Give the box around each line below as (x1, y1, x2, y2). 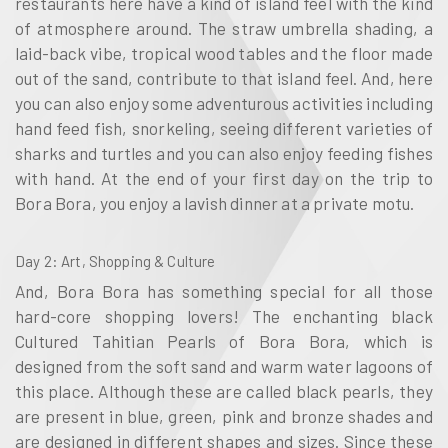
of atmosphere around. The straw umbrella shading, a (15, 17, 433, 38)
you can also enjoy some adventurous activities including (15, 92, 433, 113)
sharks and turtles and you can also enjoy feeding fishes (15, 142, 433, 163)
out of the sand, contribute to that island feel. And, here (15, 67, 433, 88)
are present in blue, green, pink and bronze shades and (15, 406, 433, 427)
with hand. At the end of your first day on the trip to (15, 167, 433, 188)
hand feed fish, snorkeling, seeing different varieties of (15, 117, 433, 138)
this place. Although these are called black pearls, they (15, 381, 433, 402)
